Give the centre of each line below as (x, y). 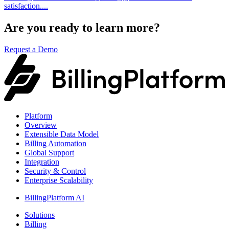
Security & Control (55, 171)
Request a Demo (31, 49)
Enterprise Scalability (59, 180)
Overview (41, 125)
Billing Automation (55, 143)
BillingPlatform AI (54, 197)
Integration (42, 162)
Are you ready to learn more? (82, 27)
